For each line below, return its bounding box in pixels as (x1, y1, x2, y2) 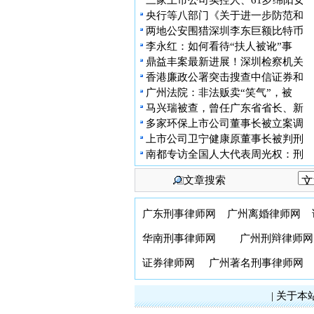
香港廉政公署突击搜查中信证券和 (146, 71, 303, 83)
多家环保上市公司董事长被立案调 (146, 118, 303, 129)
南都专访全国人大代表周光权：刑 (146, 149, 303, 160)
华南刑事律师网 (142, 233, 216, 244)
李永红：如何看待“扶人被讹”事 (146, 41, 292, 52)
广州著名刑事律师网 (209, 257, 303, 268)
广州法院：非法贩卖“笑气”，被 (146, 87, 292, 98)
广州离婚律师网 (227, 208, 301, 219)
